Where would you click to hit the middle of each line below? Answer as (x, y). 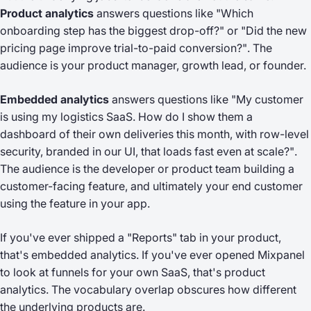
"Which (235, 13)
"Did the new (274, 31)
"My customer (267, 99)
